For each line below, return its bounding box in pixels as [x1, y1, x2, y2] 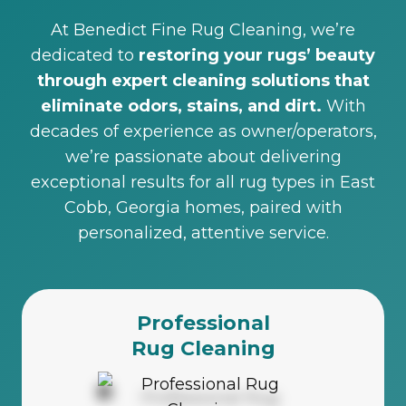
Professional [136, 310, 270, 335]
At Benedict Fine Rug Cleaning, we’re [51, 19, 355, 40]
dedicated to [31, 44, 139, 65]
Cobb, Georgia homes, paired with [63, 197, 343, 217]
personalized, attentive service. [77, 222, 329, 243]
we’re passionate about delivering [64, 146, 342, 167]
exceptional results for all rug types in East [31, 171, 375, 192]
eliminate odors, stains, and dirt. [40, 95, 322, 116]
